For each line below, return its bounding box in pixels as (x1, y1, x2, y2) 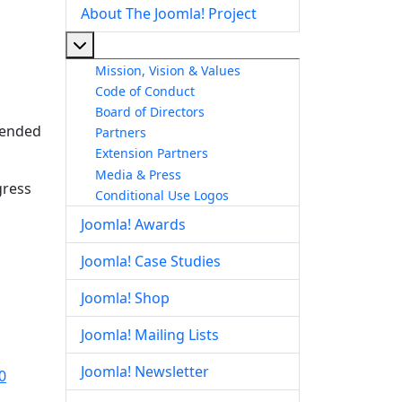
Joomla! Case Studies (81, 251, 221, 272)
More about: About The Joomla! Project (86, 34, 350, 54)
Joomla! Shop (81, 288, 170, 309)
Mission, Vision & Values (95, 61, 240, 79)
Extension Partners (95, 144, 208, 162)
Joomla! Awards (81, 214, 186, 235)
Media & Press (95, 165, 181, 183)
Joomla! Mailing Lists (81, 325, 219, 345)
